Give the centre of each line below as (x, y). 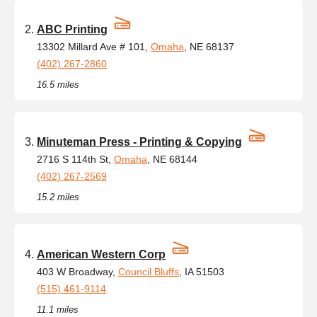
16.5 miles (58, 84)
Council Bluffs (149, 271)
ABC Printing (72, 29)
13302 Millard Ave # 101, (94, 46)
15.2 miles (58, 197)
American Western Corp (101, 254)
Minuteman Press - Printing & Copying (139, 142)
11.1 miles (58, 309)
